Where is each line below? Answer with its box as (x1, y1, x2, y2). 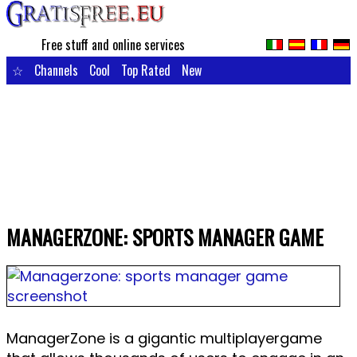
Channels (33, 61, 78, 80)
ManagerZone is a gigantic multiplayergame (6, 328, 322, 348)
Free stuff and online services (41, 35, 186, 54)
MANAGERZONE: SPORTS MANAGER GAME (6, 222, 324, 253)
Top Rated (120, 61, 171, 80)
